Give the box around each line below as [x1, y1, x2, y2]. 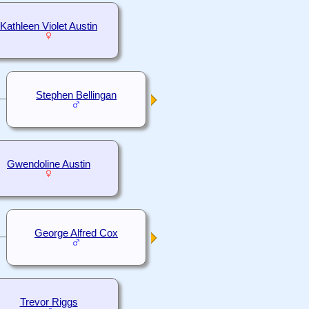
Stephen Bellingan [36, 90, 117, 101]
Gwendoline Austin [7, 159, 90, 170]
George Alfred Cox [34, 228, 118, 239]
